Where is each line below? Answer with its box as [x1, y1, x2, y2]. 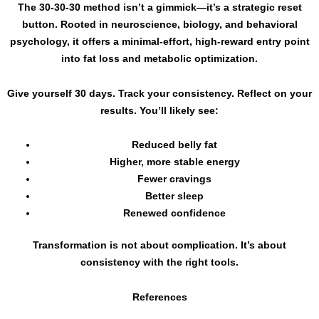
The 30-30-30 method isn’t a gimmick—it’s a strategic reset [17, 1, 302, 14]
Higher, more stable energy [109, 156, 240, 168]
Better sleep [145, 190, 204, 202]
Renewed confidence [123, 207, 226, 219]
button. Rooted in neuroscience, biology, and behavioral [21, 19, 298, 31]
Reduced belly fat [132, 139, 217, 151]
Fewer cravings [137, 173, 211, 185]
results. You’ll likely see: [100, 104, 219, 116]
